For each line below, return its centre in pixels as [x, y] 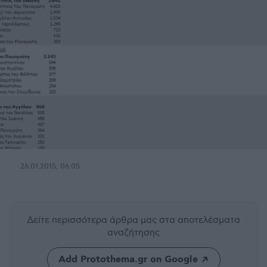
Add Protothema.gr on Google [128, 260]
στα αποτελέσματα [200, 220]
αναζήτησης [133, 232]
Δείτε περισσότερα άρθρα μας [93, 220]
